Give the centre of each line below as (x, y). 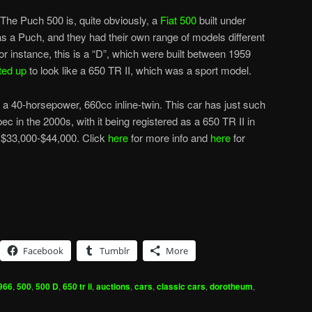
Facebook (43, 251)
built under (221, 20)
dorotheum (231, 287)
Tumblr (115, 251)
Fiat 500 (178, 20)
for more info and (169, 137)
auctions (113, 287)
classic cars (181, 287)
